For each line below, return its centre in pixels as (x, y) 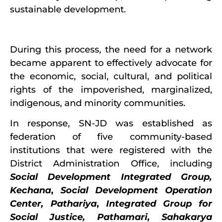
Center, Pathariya (53, 204)
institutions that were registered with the (111, 150)
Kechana (30, 191)
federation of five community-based (111, 137)
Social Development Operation (136, 191)
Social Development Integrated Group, (111, 177)
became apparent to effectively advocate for (111, 63)
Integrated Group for (159, 204)
